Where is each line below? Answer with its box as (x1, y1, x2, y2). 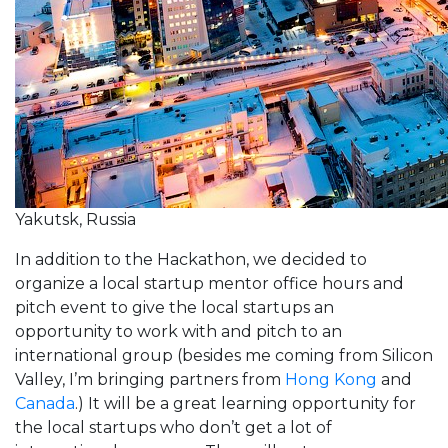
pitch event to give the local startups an (15, 297, 334, 317)
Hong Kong (285, 369, 377, 389)
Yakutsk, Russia (15, 209, 136, 229)
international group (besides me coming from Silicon (15, 345, 433, 365)
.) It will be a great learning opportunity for (75, 393, 416, 413)
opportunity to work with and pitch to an (15, 321, 342, 341)
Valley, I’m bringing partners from (15, 369, 285, 389)
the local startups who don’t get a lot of (15, 417, 332, 437)
